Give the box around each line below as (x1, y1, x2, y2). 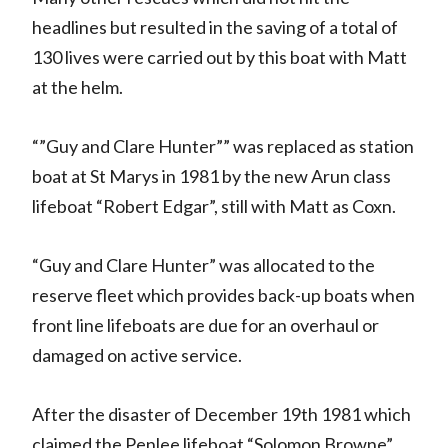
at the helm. (31, 75, 123, 98)
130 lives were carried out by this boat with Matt (31, 45, 407, 68)
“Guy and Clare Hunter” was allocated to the (31, 253, 375, 276)
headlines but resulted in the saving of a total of (31, 15, 398, 38)
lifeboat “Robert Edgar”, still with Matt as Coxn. (31, 194, 396, 217)
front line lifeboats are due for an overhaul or (31, 313, 379, 336)
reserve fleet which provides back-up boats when (31, 283, 415, 306)
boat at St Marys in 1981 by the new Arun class (31, 164, 391, 187)
